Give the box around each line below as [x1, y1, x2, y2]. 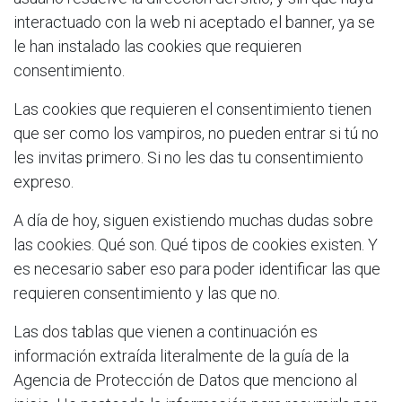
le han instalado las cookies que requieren [13, 36, 301, 56]
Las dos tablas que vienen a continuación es [13, 321, 318, 341]
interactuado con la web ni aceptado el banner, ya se [13, 12, 375, 31]
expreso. [13, 171, 74, 191]
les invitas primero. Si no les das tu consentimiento [13, 147, 363, 167]
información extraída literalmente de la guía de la [13, 345, 349, 365]
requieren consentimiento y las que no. [13, 283, 280, 302]
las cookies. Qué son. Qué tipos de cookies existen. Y [13, 234, 378, 254]
